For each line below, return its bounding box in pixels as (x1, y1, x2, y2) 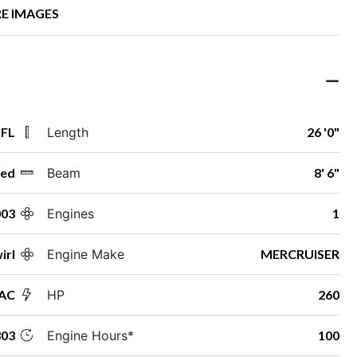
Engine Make (46, 245, 124, 262)
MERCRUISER (260, 245, 339, 261)
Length (46, 124, 88, 140)
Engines (46, 205, 94, 222)
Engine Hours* (46, 327, 134, 343)
